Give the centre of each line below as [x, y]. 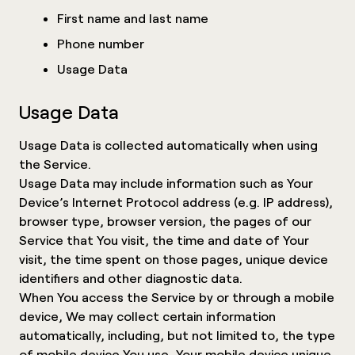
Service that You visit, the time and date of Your [164, 239]
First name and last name [133, 17]
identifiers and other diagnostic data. [131, 277]
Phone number [101, 43]
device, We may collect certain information [147, 315]
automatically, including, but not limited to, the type [177, 334]
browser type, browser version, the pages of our [165, 220]
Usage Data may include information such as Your [166, 182]
